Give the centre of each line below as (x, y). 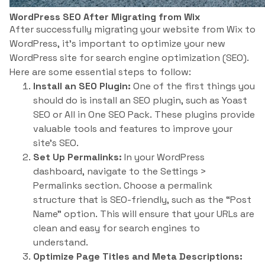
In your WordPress (163, 157)
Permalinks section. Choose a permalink (123, 185)
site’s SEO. (56, 143)
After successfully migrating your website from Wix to (132, 29)
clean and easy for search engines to (117, 228)
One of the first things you (193, 86)
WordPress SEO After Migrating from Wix (105, 17)
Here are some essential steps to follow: (100, 72)
